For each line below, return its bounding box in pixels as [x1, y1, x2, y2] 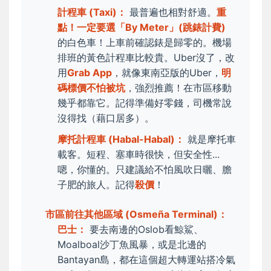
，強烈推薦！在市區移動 [125, 81, 232, 94]
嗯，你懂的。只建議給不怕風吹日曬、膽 [57, 163, 232, 175]
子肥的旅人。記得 [57, 178, 135, 191]
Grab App [67, 66, 112, 79]
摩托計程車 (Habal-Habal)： [57, 132, 184, 145]
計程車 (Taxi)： [57, 5, 126, 18]
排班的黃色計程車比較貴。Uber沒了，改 [57, 51, 235, 64]
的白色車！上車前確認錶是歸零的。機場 [57, 36, 232, 48]
